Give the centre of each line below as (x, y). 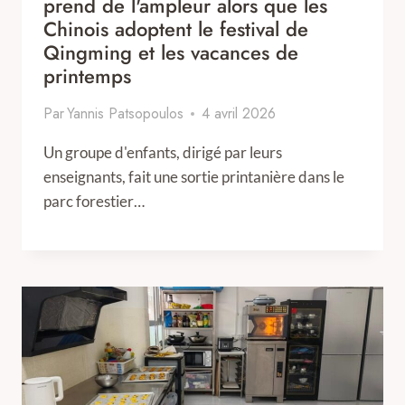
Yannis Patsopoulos (126, 113)
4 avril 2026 (239, 113)
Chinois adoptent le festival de (176, 29)
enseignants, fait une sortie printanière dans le (194, 177)
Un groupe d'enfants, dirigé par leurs (163, 152)
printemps (87, 76)
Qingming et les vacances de (171, 52)
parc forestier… (94, 201)
